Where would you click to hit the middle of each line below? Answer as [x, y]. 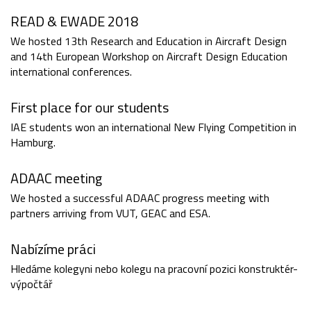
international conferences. [71, 72]
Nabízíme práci [53, 249]
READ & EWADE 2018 [74, 22]
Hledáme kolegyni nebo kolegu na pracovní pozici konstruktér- [154, 269]
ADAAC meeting [56, 178]
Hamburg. [33, 143]
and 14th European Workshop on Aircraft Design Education [149, 57]
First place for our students [90, 108]
